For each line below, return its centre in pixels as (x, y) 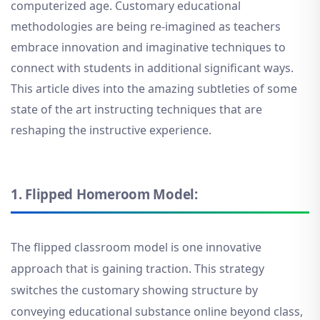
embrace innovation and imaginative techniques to (148, 47)
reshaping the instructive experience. (111, 130)
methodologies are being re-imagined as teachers (146, 27)
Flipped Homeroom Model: (111, 194)
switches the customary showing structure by (134, 290)
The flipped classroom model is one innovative (136, 247)
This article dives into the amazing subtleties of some (154, 89)
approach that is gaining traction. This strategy (137, 268)
